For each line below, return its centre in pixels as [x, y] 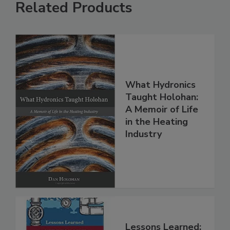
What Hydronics [160, 84]
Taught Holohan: [162, 97]
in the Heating [157, 121]
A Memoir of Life [162, 109]
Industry [143, 134]
